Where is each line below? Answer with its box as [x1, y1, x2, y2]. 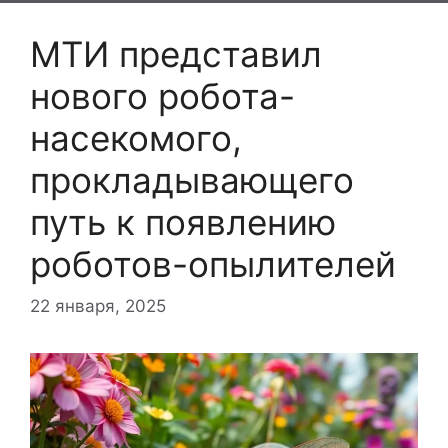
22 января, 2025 [30, 295, 166, 316]
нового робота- [30, 75, 295, 118]
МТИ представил [30, 33, 322, 76]
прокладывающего [30, 159, 354, 202]
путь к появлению [30, 201, 336, 244]
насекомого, [30, 117, 242, 160]
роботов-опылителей [30, 243, 396, 286]
